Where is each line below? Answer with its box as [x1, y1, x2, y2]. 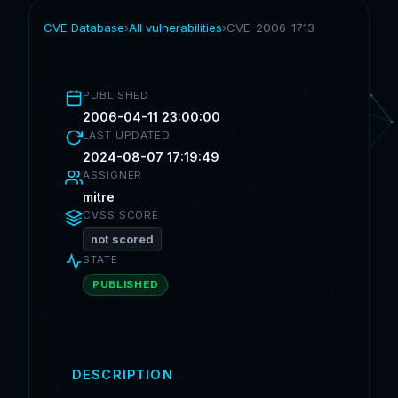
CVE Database [44, 20, 124, 35]
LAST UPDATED [83, 129, 171, 141]
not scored [91, 233, 154, 246]
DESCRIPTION [72, 367, 173, 383]
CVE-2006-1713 [227, 20, 314, 35]
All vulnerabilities [129, 20, 222, 35]
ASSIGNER [83, 169, 143, 181]
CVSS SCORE [83, 209, 160, 221]
